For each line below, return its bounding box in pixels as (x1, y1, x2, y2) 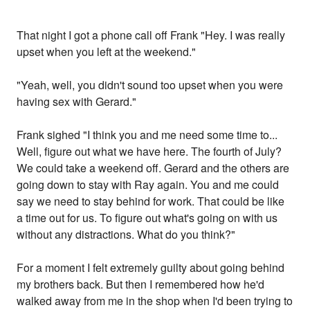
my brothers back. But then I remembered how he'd (17, 276, 265, 293)
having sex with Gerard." (17, 93, 137, 110)
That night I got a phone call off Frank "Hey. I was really (17, 27, 286, 44)
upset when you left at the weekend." (17, 44, 197, 60)
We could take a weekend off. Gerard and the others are (17, 160, 290, 176)
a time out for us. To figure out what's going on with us (17, 210, 278, 226)
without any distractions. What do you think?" (17, 226, 236, 243)
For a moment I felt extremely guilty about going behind (17, 259, 285, 276)
